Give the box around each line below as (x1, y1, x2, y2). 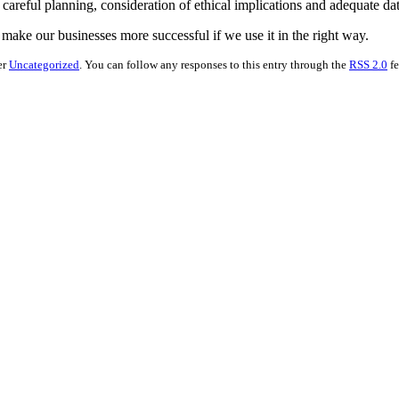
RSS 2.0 (349, 57, 387, 71)
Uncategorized (9, 57, 79, 71)
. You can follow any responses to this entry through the (79, 57, 349, 71)
